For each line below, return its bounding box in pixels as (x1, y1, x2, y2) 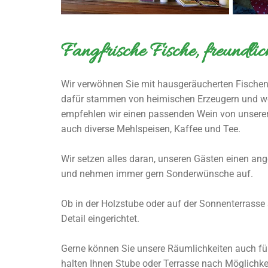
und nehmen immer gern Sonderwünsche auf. (61, 168, 253, 180)
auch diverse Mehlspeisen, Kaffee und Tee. (61, 123, 240, 135)
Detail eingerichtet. (61, 213, 139, 225)
